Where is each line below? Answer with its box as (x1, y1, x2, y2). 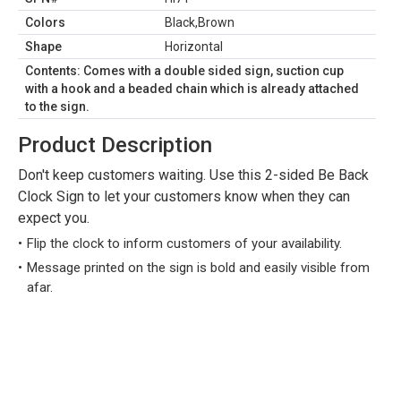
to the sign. (25, 99, 90, 114)
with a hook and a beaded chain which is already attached (25, 81, 359, 96)
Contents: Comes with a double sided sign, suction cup (25, 64, 344, 78)
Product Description (18, 132, 212, 158)
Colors (25, 15, 65, 30)
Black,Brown (165, 15, 235, 30)
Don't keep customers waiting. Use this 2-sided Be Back (18, 166, 369, 183)
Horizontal (165, 39, 223, 54)
